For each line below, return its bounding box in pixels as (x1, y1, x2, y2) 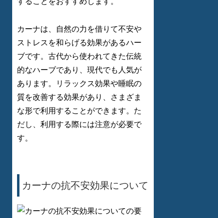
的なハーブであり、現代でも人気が (17, 65, 142, 74)
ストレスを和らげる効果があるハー (17, 38, 142, 47)
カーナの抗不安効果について (22, 180, 148, 191)
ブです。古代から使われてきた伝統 (17, 52, 142, 60)
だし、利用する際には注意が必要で (17, 120, 142, 128)
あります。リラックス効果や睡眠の (17, 79, 142, 88)
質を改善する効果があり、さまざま (17, 92, 142, 101)
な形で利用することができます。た (17, 106, 142, 115)
